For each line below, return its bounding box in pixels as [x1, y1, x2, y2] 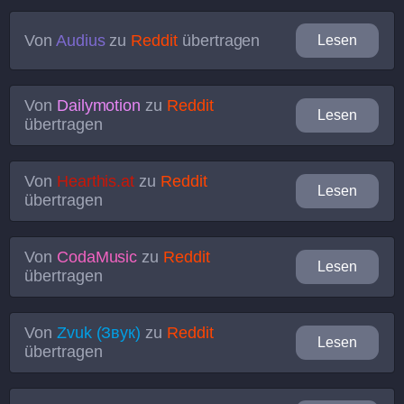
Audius [55, 31, 106, 50]
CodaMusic [56, 248, 138, 266]
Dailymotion [56, 96, 142, 115]
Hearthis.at [56, 172, 135, 190]
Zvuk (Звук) [56, 324, 142, 342]
